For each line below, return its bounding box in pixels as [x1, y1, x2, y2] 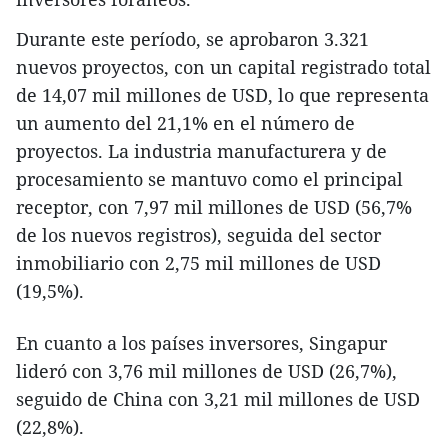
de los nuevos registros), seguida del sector [16, 222, 381, 247]
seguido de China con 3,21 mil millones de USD [16, 386, 420, 411]
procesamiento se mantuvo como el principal [16, 166, 403, 191]
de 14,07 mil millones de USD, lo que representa [16, 82, 429, 107]
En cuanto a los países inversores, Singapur [16, 330, 387, 355]
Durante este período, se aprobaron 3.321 [16, 26, 369, 51]
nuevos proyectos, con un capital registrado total [16, 54, 431, 79]
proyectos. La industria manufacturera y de [16, 138, 387, 163]
